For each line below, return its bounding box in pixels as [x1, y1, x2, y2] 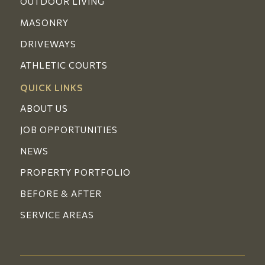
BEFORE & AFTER [20, 188, 102, 199]
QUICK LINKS [20, 82, 83, 93]
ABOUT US [20, 103, 68, 114]
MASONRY [20, 17, 69, 28]
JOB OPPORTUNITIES [20, 124, 118, 135]
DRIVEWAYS [20, 38, 76, 50]
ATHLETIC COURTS [20, 60, 108, 71]
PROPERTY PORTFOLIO [20, 167, 131, 178]
